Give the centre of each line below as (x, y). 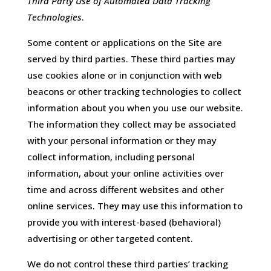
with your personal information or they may (122, 141)
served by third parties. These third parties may (131, 59)
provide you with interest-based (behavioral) (124, 222)
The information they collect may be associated (131, 124)
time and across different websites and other (125, 190)
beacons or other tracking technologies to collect (134, 92)
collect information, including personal (111, 157)
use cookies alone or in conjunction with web (124, 75)
